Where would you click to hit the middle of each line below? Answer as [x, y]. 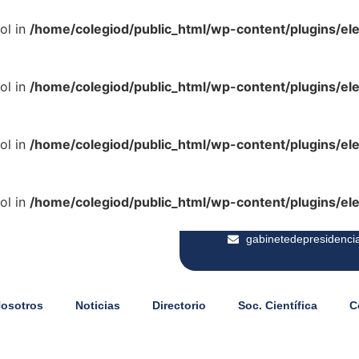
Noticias [97, 305]
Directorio [179, 305]
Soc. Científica [277, 305]
